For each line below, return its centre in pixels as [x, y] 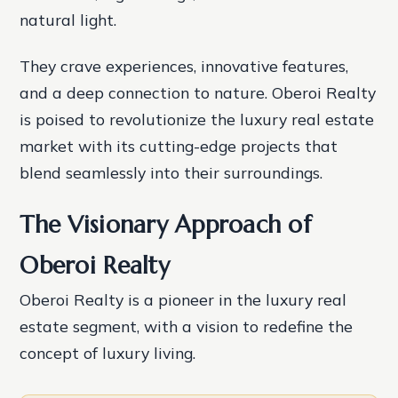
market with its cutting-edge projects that [179, 145]
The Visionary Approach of [165, 224]
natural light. [68, 20]
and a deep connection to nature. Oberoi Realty [198, 92]
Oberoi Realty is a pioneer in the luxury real [183, 299]
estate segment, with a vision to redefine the [187, 326]
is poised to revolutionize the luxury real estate [197, 119]
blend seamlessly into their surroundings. [171, 172]
